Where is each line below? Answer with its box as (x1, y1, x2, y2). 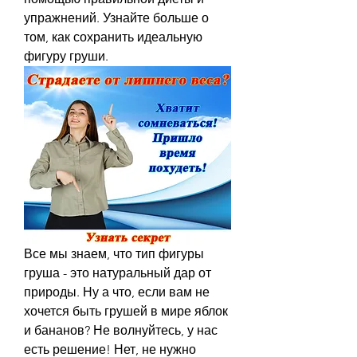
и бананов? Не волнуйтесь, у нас (24, 322, 218, 338)
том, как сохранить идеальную (24, 29, 202, 45)
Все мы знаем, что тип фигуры (24, 245, 204, 261)
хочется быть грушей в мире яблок (24, 303, 228, 319)
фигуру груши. (24, 49, 108, 64)
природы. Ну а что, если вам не (24, 284, 210, 300)
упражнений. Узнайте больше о (24, 10, 209, 25)
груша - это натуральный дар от (24, 265, 211, 280)
